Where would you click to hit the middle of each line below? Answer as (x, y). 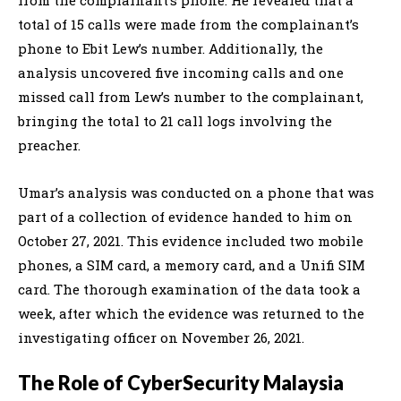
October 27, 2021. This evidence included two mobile (191, 240)
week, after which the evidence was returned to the (191, 313)
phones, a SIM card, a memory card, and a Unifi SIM (192, 264)
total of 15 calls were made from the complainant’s (188, 24)
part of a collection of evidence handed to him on (185, 216)
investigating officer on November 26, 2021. (161, 337)
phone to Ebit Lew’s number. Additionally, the (171, 48)
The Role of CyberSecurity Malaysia (181, 382)
